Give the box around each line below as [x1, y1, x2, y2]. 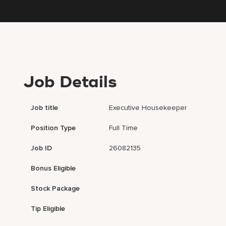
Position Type [31, 124, 76, 133]
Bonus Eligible [31, 164, 76, 173]
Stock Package [31, 184, 80, 193]
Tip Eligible [31, 204, 66, 213]
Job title [31, 103, 59, 112]
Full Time [109, 124, 138, 133]
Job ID [31, 144, 52, 153]
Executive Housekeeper [109, 103, 187, 112]
